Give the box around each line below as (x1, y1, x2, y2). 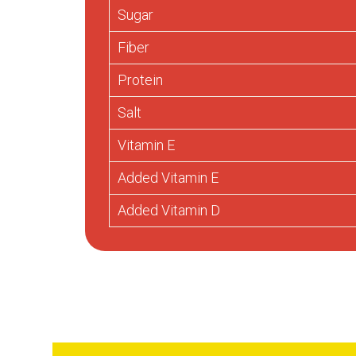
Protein (118, 71, 163, 88)
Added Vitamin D (118, 201, 220, 219)
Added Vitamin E (118, 168, 219, 186)
